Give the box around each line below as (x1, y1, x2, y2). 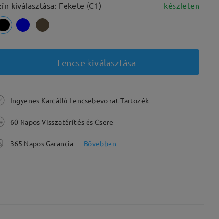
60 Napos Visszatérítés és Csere (10, 117, 114, 126)
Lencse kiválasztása (57, 57, 136, 67)
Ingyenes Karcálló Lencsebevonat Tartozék (10, 96, 149, 105)
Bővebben (83, 139, 117, 148)
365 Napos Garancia (10, 139, 74, 148)
